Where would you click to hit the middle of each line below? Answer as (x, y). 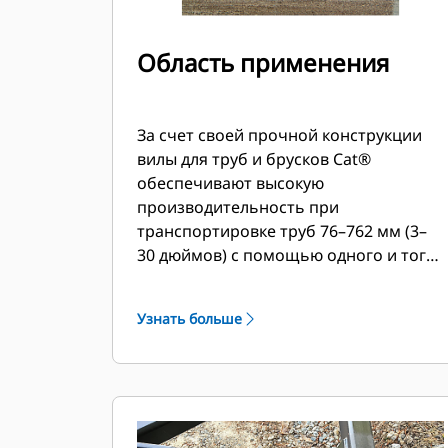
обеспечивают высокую (230, 183)
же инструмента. (202, 279)
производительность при (238, 207)
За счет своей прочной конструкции (279, 135)
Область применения (263, 62)
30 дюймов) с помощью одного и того (286, 255)
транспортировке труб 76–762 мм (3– (282, 231)
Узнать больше (189, 318)
